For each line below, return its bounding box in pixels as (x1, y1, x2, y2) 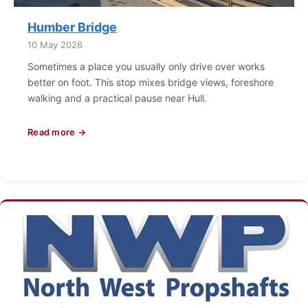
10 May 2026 (27, 39, 82, 50)
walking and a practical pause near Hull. (27, 92, 207, 104)
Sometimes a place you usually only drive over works (27, 60, 265, 72)
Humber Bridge (27, 20, 117, 34)
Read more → (27, 126, 86, 137)
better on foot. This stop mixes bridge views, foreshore (27, 76, 274, 88)
